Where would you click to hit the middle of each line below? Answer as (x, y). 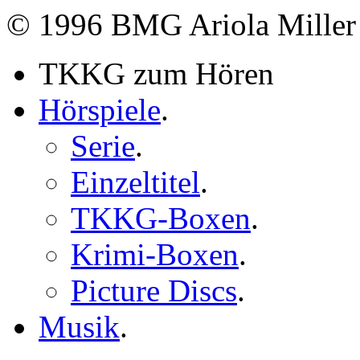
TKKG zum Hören (156, 73)
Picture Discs (154, 290)
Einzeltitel (135, 182)
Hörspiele (100, 109)
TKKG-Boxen (161, 218)
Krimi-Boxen (155, 254)
